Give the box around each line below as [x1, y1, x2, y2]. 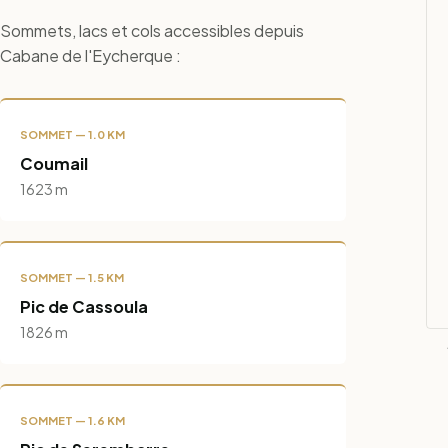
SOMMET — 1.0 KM [20, 126, 125, 141]
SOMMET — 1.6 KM [20, 412, 125, 427]
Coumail [20, 152, 88, 174]
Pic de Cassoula [20, 295, 148, 317]
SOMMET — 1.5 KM [20, 269, 124, 284]
